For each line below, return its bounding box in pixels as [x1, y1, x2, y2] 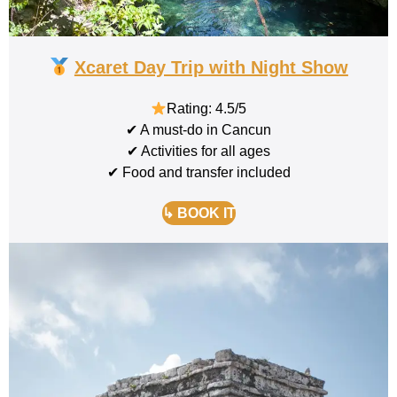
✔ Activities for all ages [127, 144, 270, 160]
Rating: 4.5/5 [167, 101, 247, 117]
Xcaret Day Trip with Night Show [74, 58, 348, 78]
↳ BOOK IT [161, 206, 236, 222]
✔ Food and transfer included [106, 165, 291, 181]
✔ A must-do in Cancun [126, 122, 271, 138]
